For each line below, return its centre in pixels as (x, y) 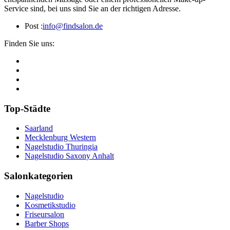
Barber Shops (47, 223)
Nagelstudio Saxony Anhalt (69, 156)
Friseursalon (44, 214)
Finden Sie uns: (29, 43)
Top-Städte (27, 108)
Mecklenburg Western (60, 138)
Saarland (39, 128)
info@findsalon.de (73, 26)
